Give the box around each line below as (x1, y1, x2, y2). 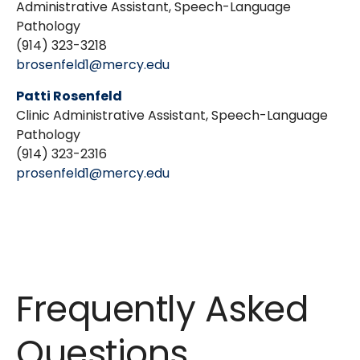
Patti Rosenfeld (16, 87, 122, 105)
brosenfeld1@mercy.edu (16, 55, 170, 74)
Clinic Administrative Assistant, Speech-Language (16, 106, 328, 125)
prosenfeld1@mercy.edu (16, 164, 170, 182)
